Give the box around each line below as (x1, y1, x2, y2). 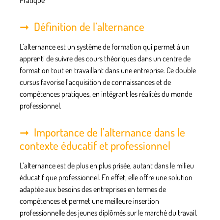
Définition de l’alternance (34, 19, 144, 33)
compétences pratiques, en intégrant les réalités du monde (20, 88, 192, 99)
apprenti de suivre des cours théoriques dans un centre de (20, 53, 191, 63)
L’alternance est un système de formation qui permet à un (20, 41, 190, 52)
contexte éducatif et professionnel (20, 137, 170, 152)
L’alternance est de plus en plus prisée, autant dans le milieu (20, 160, 194, 170)
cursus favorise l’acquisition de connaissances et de (20, 77, 171, 87)
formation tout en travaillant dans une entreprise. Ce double (20, 65, 196, 75)
